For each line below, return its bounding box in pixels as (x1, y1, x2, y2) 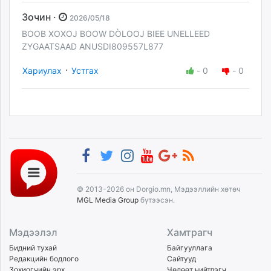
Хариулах (22, 65, 62, 76)
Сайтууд (167, 253, 197, 263)
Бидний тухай (9, 243, 57, 252)
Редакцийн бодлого (9, 253, 79, 263)
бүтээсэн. (139, 195, 175, 204)
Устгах (71, 65, 99, 76)
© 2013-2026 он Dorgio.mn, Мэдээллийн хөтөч (77, 184, 241, 194)
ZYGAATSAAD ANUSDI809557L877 (22, 41, 163, 51)
